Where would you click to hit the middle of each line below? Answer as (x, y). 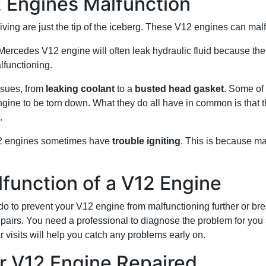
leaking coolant (80, 89)
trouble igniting (146, 141)
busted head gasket (179, 89)
